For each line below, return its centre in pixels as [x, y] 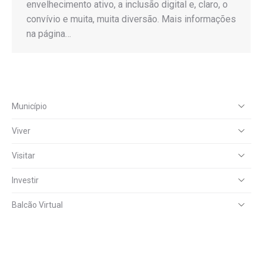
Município [29, 106]
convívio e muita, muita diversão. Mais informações [131, 19]
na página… [49, 34]
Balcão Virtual [37, 205]
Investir [25, 180]
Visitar [23, 155]
